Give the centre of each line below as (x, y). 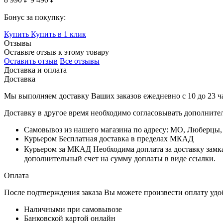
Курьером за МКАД (57, 149)
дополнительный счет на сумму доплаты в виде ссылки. (120, 159)
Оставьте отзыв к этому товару (56, 52)
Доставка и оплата (35, 70)
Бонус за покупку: (35, 17)
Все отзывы (80, 61)
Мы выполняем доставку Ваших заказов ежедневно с (96, 96)
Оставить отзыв (31, 61)
